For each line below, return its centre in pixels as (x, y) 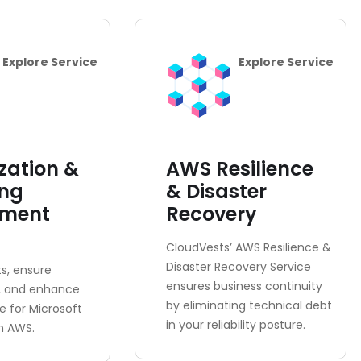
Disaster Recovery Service (239, 267)
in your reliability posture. (236, 325)
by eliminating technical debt (249, 305)
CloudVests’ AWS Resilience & (249, 247)
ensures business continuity (244, 286)
